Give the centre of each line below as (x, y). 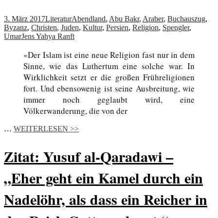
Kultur (92, 27)
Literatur (58, 18)
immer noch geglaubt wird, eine (109, 99)
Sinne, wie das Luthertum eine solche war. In (109, 66)
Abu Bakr (124, 18)
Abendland (89, 18)
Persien (117, 27)
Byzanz (16, 27)
